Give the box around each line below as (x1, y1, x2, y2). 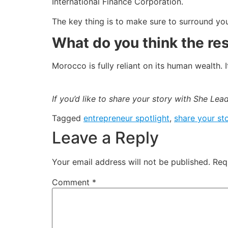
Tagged (52, 113, 83, 124)
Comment (52, 177, 92, 188)
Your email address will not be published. (52, 157, 210, 167)
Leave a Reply (52, 128, 159, 148)
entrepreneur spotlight (83, 113, 169, 124)
